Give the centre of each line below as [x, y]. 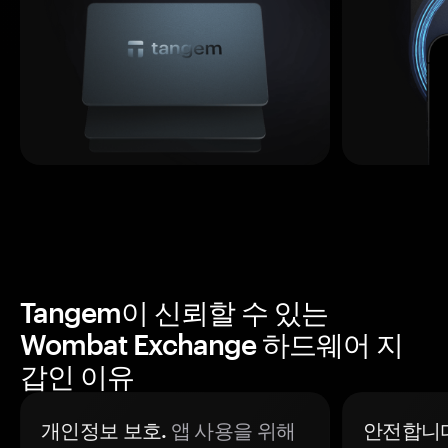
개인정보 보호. [104, 430]
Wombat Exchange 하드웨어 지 [211, 344]
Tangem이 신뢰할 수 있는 [174, 312]
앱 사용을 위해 [231, 430]
